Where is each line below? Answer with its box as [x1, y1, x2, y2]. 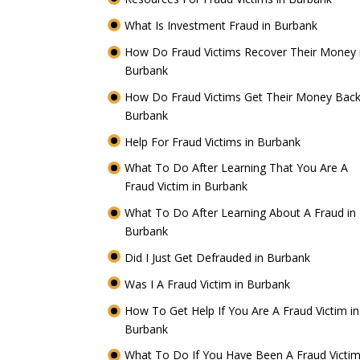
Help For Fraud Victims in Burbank [125, 133, 305, 149]
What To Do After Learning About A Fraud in [125, 205, 357, 221]
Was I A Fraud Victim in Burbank [125, 276, 294, 292]
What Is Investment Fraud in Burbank [125, 18, 321, 34]
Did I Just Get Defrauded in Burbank [125, 250, 314, 266]
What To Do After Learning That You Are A [125, 160, 349, 176]
